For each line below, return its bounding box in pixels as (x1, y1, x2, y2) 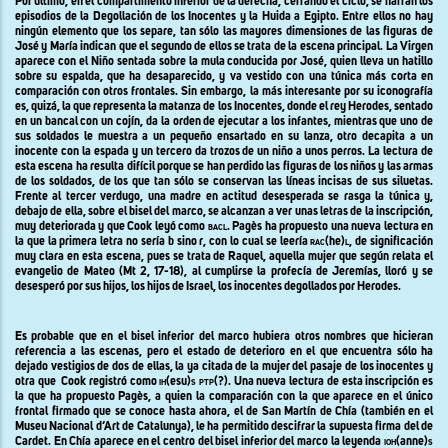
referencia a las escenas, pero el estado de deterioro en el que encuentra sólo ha (15, 345, 433, 358)
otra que (15, 375, 59, 388)
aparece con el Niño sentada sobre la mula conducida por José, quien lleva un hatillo (15, 55, 433, 68)
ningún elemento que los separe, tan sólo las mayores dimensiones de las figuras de (15, 25, 433, 38)
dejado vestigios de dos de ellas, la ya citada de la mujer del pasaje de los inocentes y (15, 360, 433, 373)
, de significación (349, 235, 434, 248)
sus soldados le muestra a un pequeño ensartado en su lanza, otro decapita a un (15, 130, 433, 143)
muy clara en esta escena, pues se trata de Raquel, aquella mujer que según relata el (15, 250, 433, 263)
